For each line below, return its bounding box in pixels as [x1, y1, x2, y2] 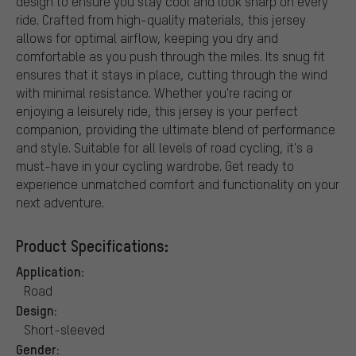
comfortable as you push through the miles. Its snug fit [16, 47, 325, 64]
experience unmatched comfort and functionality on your [16, 175, 339, 192]
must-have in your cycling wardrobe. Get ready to [16, 157, 294, 174]
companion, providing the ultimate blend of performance [16, 120, 335, 137]
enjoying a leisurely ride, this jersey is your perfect [16, 102, 298, 119]
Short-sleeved [24, 320, 105, 338]
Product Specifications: [16, 234, 168, 256]
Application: [16, 261, 84, 280]
